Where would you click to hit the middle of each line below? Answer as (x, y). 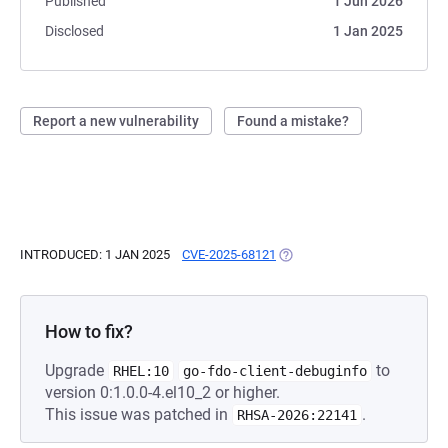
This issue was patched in (138, 414)
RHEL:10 (141, 371)
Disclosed (74, 31)
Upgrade (76, 370)
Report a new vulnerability (116, 121)
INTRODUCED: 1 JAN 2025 (95, 254)
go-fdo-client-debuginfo (275, 371)
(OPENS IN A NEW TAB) (344, 254)
